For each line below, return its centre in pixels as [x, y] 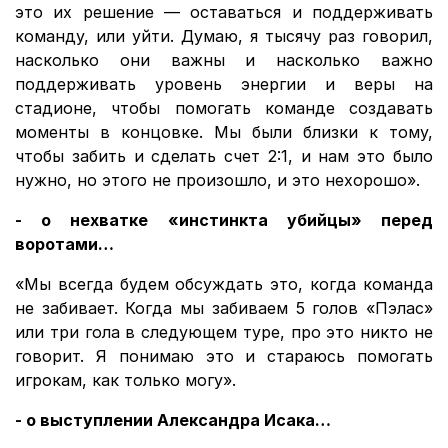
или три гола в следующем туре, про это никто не [224, 331]
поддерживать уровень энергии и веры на [224, 83]
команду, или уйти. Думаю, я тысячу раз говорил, [224, 35]
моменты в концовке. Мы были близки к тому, [224, 131]
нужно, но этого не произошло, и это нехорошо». [217, 179]
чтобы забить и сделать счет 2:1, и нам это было [224, 155]
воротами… [64, 243]
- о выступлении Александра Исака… [173, 419]
